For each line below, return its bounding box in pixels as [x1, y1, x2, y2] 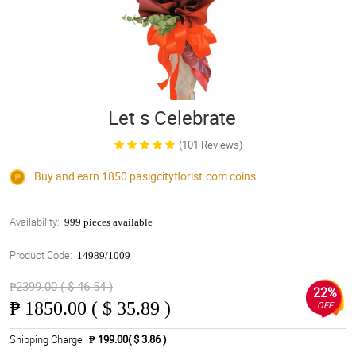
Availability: [10, 215, 60, 230]
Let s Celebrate [107, 105, 236, 130]
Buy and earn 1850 [32, 168, 130, 184]
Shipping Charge [10, 332, 83, 347]
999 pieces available [64, 216, 153, 229]
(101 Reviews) [179, 137, 243, 152]
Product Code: [10, 248, 72, 263]
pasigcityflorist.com [130, 168, 227, 184]
